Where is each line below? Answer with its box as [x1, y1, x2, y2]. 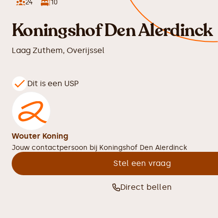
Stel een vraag [113, 159, 171, 168]
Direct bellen [120, 182, 172, 192]
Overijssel [67, 46, 105, 55]
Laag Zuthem [12, 46, 63, 55]
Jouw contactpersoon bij [12, 144, 99, 152]
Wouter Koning [12, 131, 68, 141]
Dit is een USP [27, 79, 79, 88]
